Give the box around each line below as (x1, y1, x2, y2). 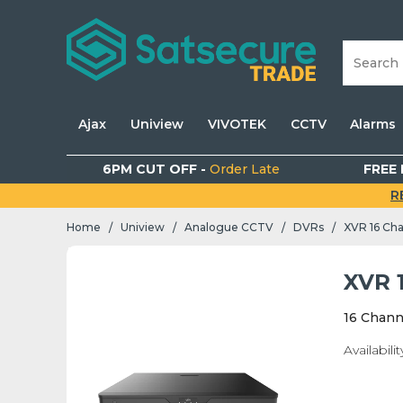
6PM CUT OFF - (102, 161, 210, 177)
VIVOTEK (207, 116, 266, 132)
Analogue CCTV (184, 220, 273, 235)
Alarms (350, 116, 397, 132)
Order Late (209, 161, 280, 177)
